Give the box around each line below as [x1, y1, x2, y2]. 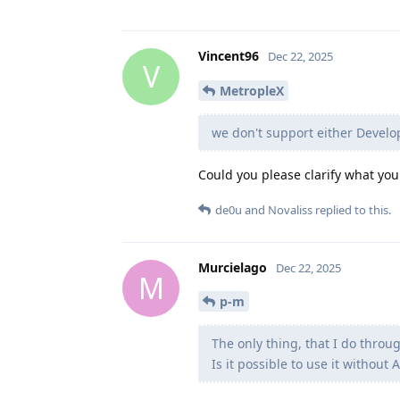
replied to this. [312, 201, 391, 218]
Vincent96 [198, 46, 259, 64]
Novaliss [268, 201, 312, 218]
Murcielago [198, 258, 267, 276]
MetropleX [220, 81, 284, 99]
